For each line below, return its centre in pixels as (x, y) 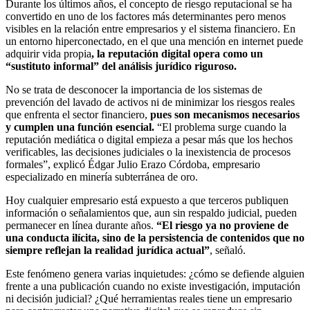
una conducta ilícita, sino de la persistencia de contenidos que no (155, 237)
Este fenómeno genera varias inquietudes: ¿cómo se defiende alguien (155, 273)
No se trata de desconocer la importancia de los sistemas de (134, 89)
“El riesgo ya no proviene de (222, 225)
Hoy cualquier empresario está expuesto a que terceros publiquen (147, 200)
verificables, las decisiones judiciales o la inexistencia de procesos (148, 152)
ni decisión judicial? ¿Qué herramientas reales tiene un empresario (149, 298)
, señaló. (228, 250)
